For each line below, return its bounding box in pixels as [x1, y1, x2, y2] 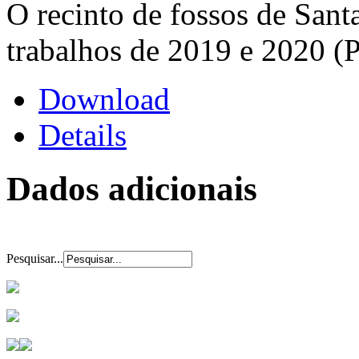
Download [38, 81, 170, 116]
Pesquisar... [6, 252, 63, 266]
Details [38, 117, 127, 152]
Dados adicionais [6, 169, 257, 208]
